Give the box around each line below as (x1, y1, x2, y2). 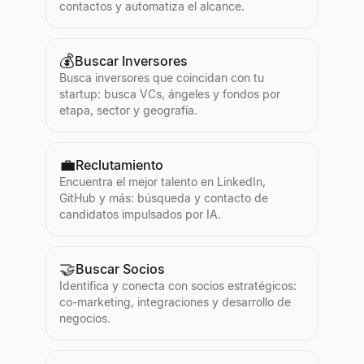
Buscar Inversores (75, 53, 188, 69)
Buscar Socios (76, 261, 165, 277)
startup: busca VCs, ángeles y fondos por (59, 87, 280, 101)
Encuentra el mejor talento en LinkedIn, (59, 175, 266, 188)
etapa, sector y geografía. (59, 103, 197, 117)
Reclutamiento (76, 157, 163, 173)
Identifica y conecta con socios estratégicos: (59, 279, 297, 292)
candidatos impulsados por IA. (59, 207, 221, 221)
